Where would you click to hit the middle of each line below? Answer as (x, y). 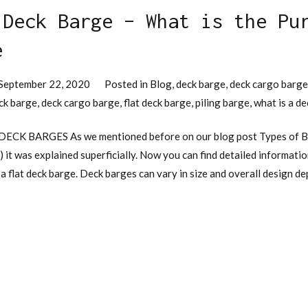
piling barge (222, 102)
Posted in (128, 84)
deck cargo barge (80, 102)
